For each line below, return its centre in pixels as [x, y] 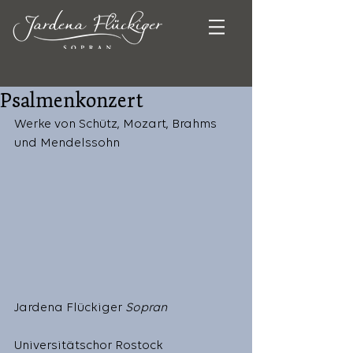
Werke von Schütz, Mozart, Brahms [117, 124]
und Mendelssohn [72, 143]
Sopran [146, 308]
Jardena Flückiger [70, 308]
